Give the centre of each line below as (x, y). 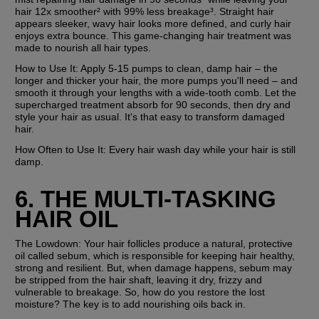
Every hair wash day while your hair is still (201, 150)
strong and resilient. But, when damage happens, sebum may (154, 267)
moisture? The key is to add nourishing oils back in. (131, 304)
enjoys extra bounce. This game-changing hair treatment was (153, 36)
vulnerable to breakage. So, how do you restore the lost (140, 292)
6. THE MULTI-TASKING (146, 199)
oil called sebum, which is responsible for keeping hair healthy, (155, 255)
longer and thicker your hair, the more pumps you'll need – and (157, 81)
